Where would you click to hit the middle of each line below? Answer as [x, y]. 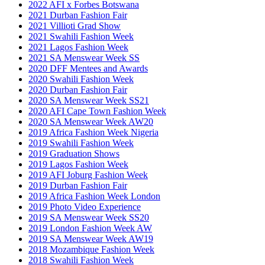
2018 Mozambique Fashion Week [91, 249]
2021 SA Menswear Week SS [84, 57]
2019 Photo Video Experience [85, 206]
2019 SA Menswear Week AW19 [91, 238]
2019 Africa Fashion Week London [94, 196]
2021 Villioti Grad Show [75, 25]
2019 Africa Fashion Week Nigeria [93, 132]
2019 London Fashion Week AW [90, 228]
